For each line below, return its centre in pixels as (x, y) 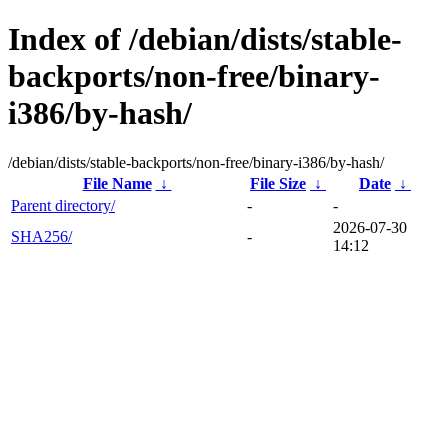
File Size (278, 183)
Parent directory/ (63, 205)
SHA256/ (41, 236)
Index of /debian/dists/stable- (205, 39)
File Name (117, 183)
